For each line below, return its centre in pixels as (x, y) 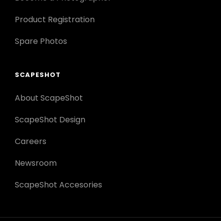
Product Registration (55, 20)
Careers (31, 142)
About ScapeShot (49, 98)
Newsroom (36, 163)
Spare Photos (41, 41)
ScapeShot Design (50, 120)
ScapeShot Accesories (58, 185)
